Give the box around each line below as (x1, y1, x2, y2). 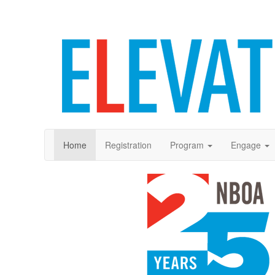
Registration (105, 139, 152, 151)
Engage (231, 139, 261, 151)
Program (170, 139, 204, 151)
